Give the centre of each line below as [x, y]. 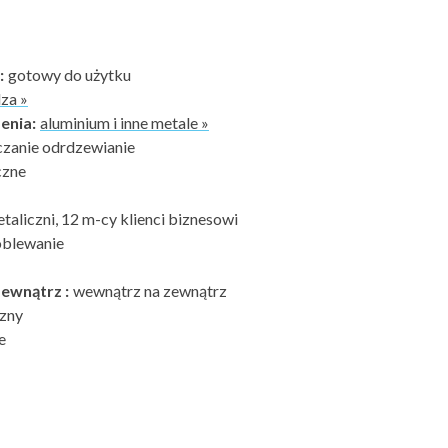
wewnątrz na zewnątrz [148, 290]
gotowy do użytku [68, 74]
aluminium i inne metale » [124, 122]
